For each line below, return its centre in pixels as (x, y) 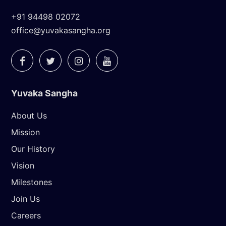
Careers (26, 215)
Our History (33, 149)
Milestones (32, 182)
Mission (25, 132)
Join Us (25, 199)
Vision (23, 165)
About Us (29, 115)
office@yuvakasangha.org (61, 30)
